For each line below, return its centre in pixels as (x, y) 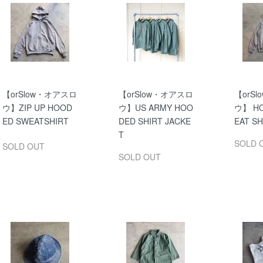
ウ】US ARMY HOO (156, 107)
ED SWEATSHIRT (36, 121)
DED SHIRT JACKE (154, 121)
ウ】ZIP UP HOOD (37, 107)
